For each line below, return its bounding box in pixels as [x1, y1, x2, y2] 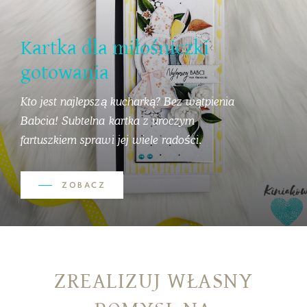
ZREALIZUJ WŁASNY [54, 268, 253, 294]
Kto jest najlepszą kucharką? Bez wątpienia [21, 94, 235, 108]
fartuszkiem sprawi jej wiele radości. [21, 132, 203, 147]
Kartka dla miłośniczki [21, 36, 209, 60]
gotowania [21, 60, 109, 84]
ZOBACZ [62, 181, 106, 190]
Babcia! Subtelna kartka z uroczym [21, 113, 195, 127]
